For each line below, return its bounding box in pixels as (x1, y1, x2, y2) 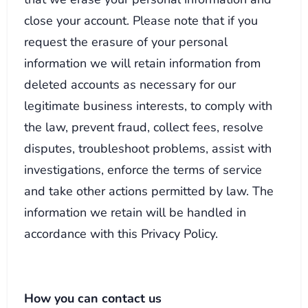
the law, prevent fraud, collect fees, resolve (24, 118, 264, 135)
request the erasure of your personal (24, 32, 228, 50)
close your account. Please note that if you (24, 11, 258, 29)
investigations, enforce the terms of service (24, 160, 263, 178)
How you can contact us (24, 289, 162, 307)
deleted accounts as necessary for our (24, 75, 236, 93)
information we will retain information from (24, 54, 261, 71)
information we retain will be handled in (24, 203, 247, 221)
